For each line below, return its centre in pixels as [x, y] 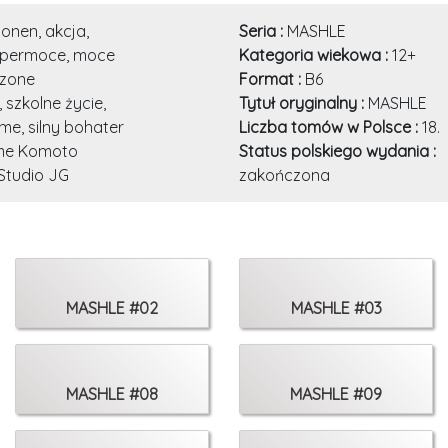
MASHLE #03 [336, 308]
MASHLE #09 [336, 394]
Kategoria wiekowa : [315, 55]
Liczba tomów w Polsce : [330, 127]
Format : [272, 79]
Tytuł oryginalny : [303, 103]
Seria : [263, 31]
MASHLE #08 [112, 394]
